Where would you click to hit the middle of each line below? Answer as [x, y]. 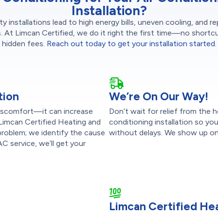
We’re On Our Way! [159, 96]
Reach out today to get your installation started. [131, 43]
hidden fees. [24, 43]
